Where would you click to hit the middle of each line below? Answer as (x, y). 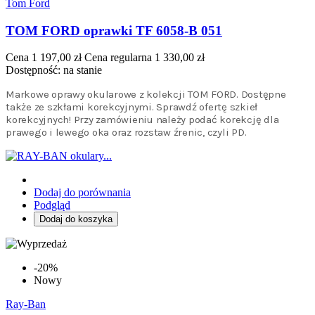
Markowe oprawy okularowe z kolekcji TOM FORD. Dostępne (146, 95)
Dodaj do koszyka (76, 219)
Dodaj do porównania (82, 193)
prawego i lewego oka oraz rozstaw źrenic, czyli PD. (126, 133)
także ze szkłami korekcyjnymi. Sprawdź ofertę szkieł (131, 107)
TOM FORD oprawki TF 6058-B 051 (114, 30)
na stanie (83, 70)
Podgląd (52, 205)
